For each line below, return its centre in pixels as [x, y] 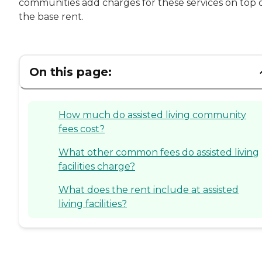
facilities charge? [97, 166]
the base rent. [51, 16]
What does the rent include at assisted [149, 189]
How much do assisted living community [152, 115]
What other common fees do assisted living [159, 152]
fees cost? [82, 129]
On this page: [70, 72]
